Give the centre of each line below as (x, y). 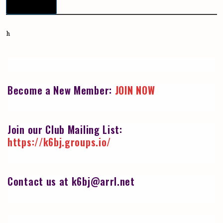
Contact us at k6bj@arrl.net (71, 181)
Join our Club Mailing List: (65, 130)
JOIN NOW (135, 90)
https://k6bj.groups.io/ (59, 142)
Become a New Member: (61, 90)
